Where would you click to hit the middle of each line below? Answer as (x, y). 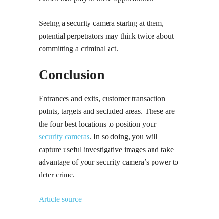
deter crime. (57, 175)
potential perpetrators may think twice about (106, 36)
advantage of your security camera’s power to (109, 162)
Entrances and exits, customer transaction (102, 99)
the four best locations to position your (98, 124)
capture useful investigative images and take (106, 149)
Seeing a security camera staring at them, (101, 23)
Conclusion (72, 75)
